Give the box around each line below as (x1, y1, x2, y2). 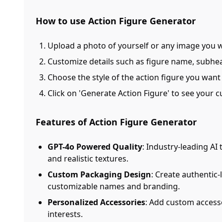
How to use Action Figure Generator (36, 15, 196, 27)
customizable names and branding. (48, 181, 180, 192)
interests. (48, 209, 83, 220)
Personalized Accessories (48, 197, 145, 208)
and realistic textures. (48, 153, 128, 164)
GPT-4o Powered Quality (48, 141, 142, 152)
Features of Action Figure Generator (36, 116, 197, 128)
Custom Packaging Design (48, 169, 151, 180)
